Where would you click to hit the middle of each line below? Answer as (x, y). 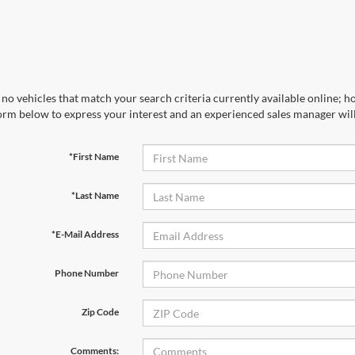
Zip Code (100, 312)
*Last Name (95, 196)
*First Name (94, 157)
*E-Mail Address (85, 235)
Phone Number (86, 273)
